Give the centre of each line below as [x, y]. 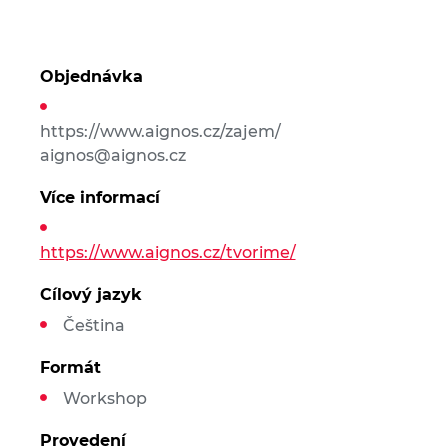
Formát [70, 367]
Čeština [93, 325]
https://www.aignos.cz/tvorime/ [167, 252]
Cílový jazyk [90, 294]
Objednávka [91, 76]
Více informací [99, 197]
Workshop [104, 398]
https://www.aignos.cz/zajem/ [160, 131]
